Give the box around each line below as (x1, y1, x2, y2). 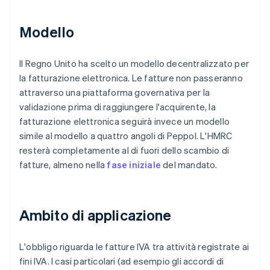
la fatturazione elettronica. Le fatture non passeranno (19, 72, 243, 84)
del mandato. (161, 159, 218, 171)
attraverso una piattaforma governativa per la (19, 86, 210, 99)
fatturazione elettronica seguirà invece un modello (19, 115, 230, 128)
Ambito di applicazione (19, 206, 172, 225)
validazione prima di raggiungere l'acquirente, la (19, 101, 216, 113)
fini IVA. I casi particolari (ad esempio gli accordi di (19, 255, 224, 268)
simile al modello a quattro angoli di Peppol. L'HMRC (19, 130, 233, 142)
